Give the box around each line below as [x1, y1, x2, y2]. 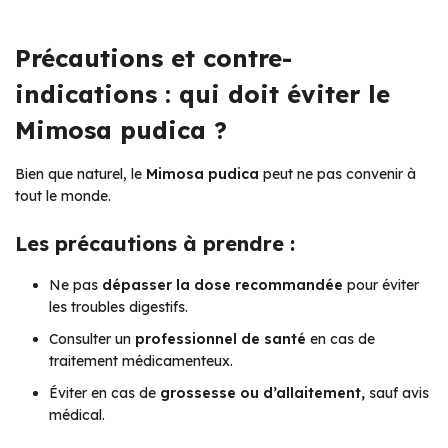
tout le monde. [15, 186, 111, 205]
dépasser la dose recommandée [102, 275, 343, 294]
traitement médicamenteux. [49, 351, 233, 370]
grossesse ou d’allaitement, [160, 383, 365, 402]
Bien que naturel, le [15, 164, 146, 183]
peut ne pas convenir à [259, 164, 416, 183]
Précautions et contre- [15, 42, 292, 73]
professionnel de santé [135, 329, 306, 348]
